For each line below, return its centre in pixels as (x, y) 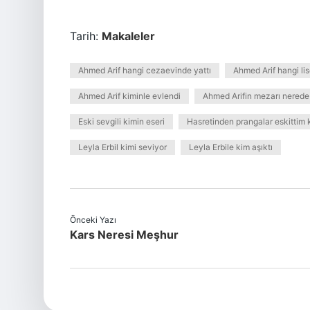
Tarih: (86, 36)
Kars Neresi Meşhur (124, 235)
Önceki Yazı (93, 220)
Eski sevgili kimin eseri (121, 121)
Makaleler (128, 36)
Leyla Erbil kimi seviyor (122, 147)
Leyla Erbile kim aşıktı (231, 147)
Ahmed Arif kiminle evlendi (129, 96)
